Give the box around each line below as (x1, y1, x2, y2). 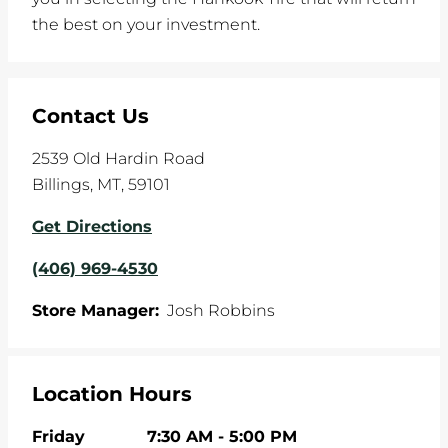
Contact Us (32, 104, 149, 128)
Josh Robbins (167, 301, 275, 320)
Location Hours (32, 382, 192, 406)
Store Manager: (32, 301, 159, 320)
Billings (32, 175, 90, 194)
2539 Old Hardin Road (32, 149, 205, 168)
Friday (32, 427, 85, 446)
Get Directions (32, 217, 152, 236)
